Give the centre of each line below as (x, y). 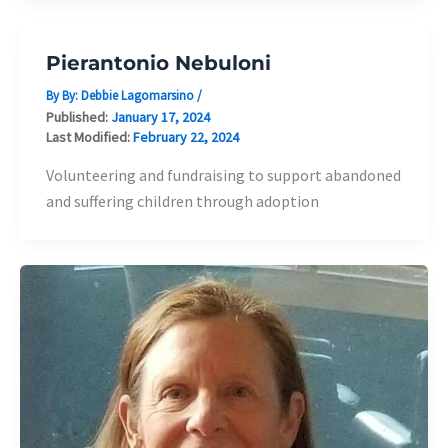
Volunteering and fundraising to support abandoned (223, 175)
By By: (63, 95)
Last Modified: (89, 136)
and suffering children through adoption (182, 201)
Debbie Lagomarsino (138, 95)
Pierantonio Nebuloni (158, 62)
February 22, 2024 (185, 136)
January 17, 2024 (160, 116)
